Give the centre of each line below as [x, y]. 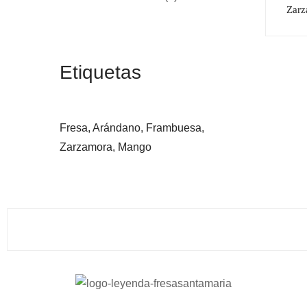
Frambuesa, [175, 127]
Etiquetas [100, 72]
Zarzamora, [87, 147]
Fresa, [75, 127]
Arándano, [118, 127]
